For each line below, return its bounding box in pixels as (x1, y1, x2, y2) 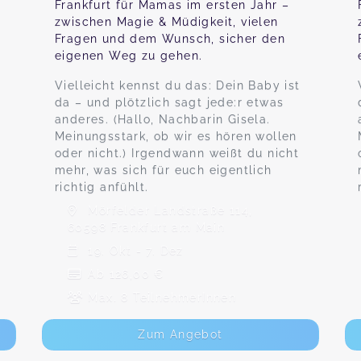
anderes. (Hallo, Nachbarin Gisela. (55, 113, 271, 126)
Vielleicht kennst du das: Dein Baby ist (55, 79, 301, 92)
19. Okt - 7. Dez (84, 244, 184, 257)
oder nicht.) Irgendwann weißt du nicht (55, 147, 300, 160)
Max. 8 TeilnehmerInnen (84, 291, 237, 304)
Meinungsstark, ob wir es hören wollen (55, 130, 297, 143)
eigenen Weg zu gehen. (55, 49, 203, 62)
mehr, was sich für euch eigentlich (55, 164, 272, 176)
